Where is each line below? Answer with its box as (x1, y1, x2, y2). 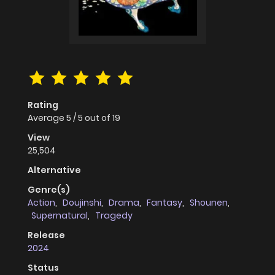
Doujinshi (63, 196, 101, 209)
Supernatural (31, 209, 88, 222)
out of (85, 112, 112, 125)
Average (28, 112, 66, 125)
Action (28, 196, 55, 209)
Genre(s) (28, 184, 70, 196)
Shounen (190, 196, 228, 209)
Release (28, 229, 65, 242)
